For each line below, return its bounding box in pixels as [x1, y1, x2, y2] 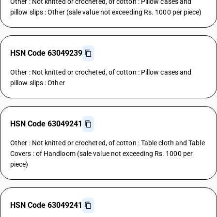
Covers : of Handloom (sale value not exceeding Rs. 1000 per [10, 150, 193, 157]
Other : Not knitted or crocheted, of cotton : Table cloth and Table [10, 139, 205, 147]
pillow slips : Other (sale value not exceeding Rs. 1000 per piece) [10, 8, 202, 16]
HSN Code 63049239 [10, 48, 82, 58]
